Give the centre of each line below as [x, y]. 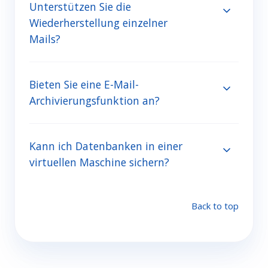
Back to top [215, 206]
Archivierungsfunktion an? [95, 101]
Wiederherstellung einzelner [98, 23]
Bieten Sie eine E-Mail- [84, 85]
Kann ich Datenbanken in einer [106, 146]
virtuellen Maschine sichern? [99, 162]
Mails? [45, 39]
